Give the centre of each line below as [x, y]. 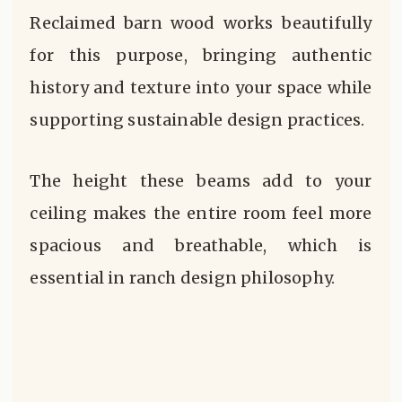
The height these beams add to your [201, 180]
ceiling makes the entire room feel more [201, 213]
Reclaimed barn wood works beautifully [201, 23]
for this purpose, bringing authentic [201, 56]
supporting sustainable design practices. [197, 120]
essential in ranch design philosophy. [183, 277]
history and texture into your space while [201, 88]
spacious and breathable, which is [201, 245]
